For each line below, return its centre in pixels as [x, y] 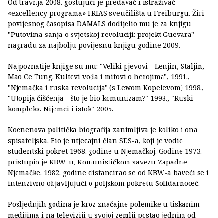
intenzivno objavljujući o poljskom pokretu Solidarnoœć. [104, 183]
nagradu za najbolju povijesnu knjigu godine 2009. [94, 45]
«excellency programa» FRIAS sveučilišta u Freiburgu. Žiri [106, 13]
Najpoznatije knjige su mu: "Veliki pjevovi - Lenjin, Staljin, [106, 66]
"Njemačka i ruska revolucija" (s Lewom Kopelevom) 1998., [106, 88]
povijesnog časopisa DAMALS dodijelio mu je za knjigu [100, 24]
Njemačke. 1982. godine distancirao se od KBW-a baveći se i [108, 173]
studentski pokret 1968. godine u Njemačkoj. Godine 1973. [105, 151]
